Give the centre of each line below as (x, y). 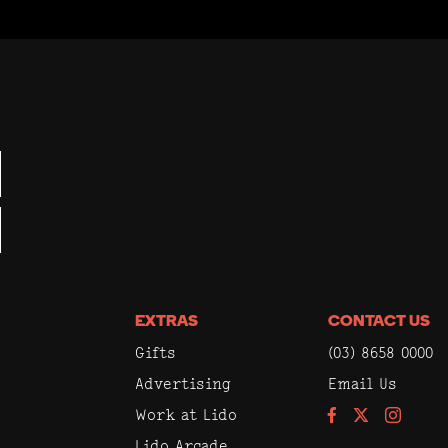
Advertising (183, 383)
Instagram (414, 413)
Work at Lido (186, 414)
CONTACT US (378, 321)
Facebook (357, 413)
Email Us (362, 383)
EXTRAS (167, 321)
